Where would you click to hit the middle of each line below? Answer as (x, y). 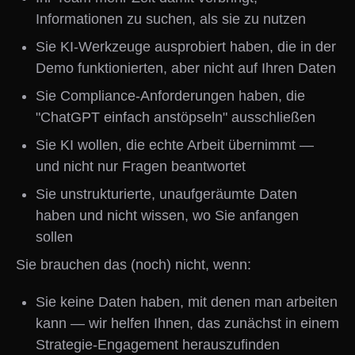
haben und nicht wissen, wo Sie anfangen (167, 216)
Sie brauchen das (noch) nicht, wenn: (134, 265)
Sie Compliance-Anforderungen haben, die (170, 96)
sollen (54, 237)
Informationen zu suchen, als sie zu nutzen (171, 19)
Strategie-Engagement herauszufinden (158, 345)
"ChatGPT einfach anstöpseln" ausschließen (176, 117)
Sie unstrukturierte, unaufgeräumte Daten (166, 194)
